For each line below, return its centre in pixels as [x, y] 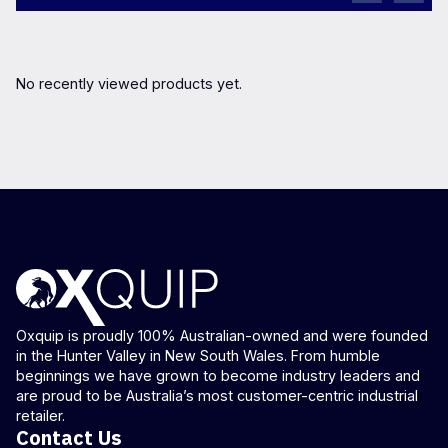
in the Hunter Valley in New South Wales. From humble [198, 355]
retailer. [40, 415]
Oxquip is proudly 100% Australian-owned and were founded [222, 335]
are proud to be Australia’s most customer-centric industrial [217, 395]
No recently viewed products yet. [129, 84]
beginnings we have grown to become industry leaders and [218, 375]
